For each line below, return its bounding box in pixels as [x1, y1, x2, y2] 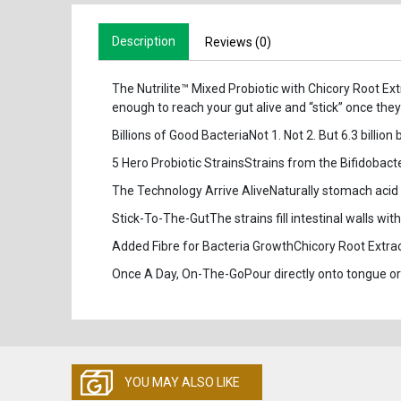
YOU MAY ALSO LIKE [124, 374, 240, 389]
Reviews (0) [204, 34, 271, 49]
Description [111, 33, 175, 48]
